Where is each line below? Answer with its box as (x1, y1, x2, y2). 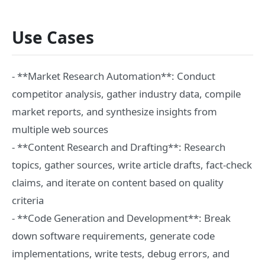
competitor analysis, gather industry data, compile (12, 87, 241, 101)
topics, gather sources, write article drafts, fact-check (12, 158, 252, 172)
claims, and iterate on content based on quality (12, 176, 224, 189)
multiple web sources (12, 122, 108, 136)
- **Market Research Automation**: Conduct (12, 69, 215, 83)
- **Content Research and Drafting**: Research (12, 140, 225, 154)
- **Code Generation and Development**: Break (12, 211, 231, 225)
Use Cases (12, 26, 94, 49)
